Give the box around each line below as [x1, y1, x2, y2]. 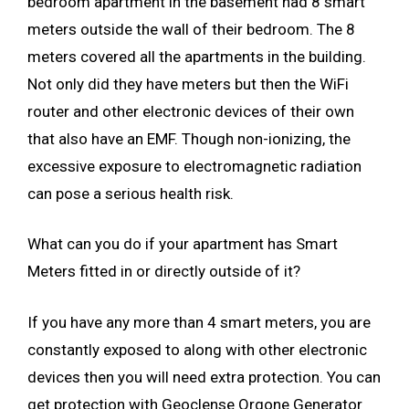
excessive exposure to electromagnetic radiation [27, 156, 362, 175]
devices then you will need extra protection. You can [27, 367, 381, 386]
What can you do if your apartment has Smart [27, 235, 338, 254]
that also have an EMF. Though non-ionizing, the [27, 129, 351, 148]
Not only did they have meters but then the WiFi [27, 74, 349, 93]
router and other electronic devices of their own [27, 101, 354, 121]
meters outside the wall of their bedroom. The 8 [27, 19, 355, 38]
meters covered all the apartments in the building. [27, 47, 366, 66]
